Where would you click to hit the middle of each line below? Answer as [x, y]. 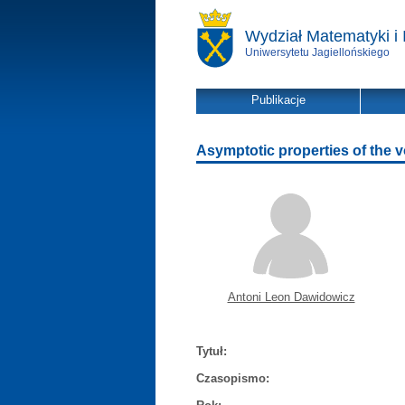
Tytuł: [212, 351]
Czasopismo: [233, 378]
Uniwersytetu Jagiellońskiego [317, 52]
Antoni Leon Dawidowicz [291, 297]
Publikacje [278, 100]
